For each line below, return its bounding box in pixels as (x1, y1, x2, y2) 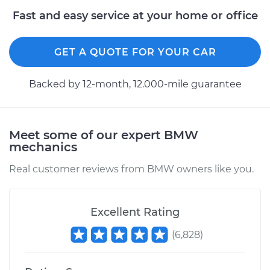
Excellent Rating (90, 206, 180, 219)
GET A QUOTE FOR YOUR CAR (54, 46, 216, 58)
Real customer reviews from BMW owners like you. (9, 163, 254, 175)
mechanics (9, 140, 77, 154)
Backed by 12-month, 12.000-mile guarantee (28, 78, 242, 90)
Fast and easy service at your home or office (12, 9, 258, 22)
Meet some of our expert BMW (9, 128, 198, 142)
